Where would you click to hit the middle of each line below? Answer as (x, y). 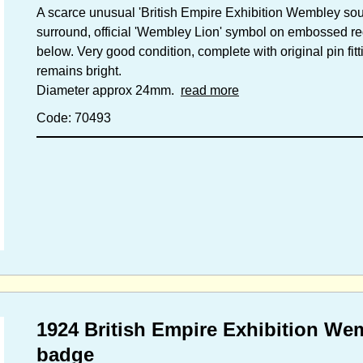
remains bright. (79, 71)
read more (210, 90)
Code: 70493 (74, 118)
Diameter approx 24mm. (109, 90)
